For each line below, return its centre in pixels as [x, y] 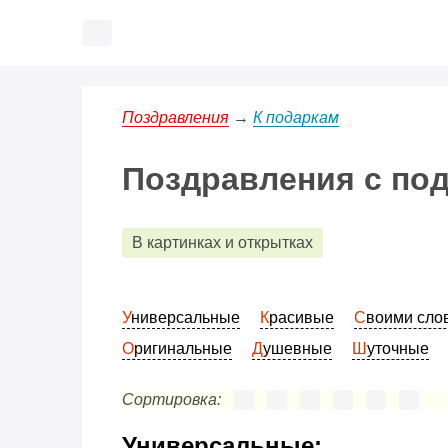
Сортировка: [171, 399]
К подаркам [296, 117]
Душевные [297, 348]
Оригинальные [183, 348]
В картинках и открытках [222, 242]
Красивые [301, 317]
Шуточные [398, 348]
